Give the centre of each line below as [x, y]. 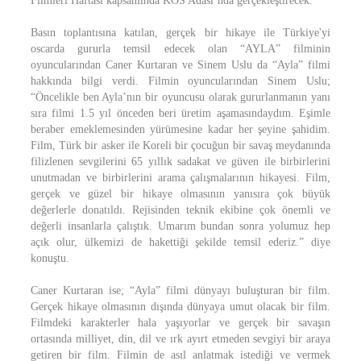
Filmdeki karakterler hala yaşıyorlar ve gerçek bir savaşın [180, 323]
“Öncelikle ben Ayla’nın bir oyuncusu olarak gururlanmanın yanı [180, 97]
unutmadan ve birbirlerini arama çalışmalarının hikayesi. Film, [180, 178]
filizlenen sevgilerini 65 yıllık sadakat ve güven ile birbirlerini [180, 162]
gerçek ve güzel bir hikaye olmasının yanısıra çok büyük [180, 194]
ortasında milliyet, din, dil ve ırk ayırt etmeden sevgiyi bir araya [180, 339]
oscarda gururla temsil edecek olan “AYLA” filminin [180, 49]
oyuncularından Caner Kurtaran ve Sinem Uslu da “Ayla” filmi [180, 65]
